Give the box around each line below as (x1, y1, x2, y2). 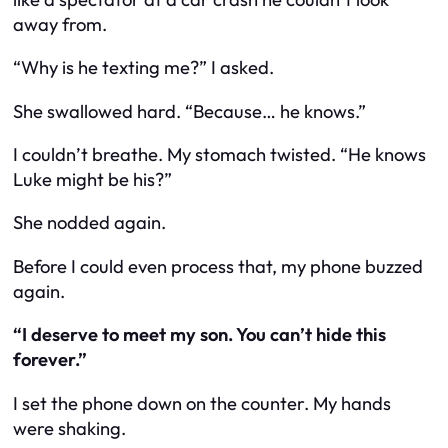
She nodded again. (13, 211, 166, 235)
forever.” (13, 348, 87, 372)
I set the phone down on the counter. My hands (13, 391, 391, 415)
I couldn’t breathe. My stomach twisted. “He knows (13, 143, 426, 166)
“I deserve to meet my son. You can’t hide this (13, 323, 386, 347)
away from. (13, 12, 107, 36)
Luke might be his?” (13, 168, 172, 191)
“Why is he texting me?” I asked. (13, 56, 274, 80)
